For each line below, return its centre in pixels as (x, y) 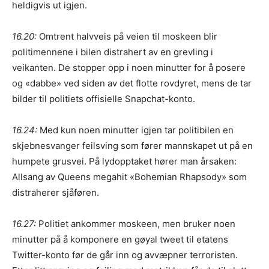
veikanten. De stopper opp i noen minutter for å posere (129, 67)
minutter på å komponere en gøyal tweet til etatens (120, 239)
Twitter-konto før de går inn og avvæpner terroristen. (125, 255)
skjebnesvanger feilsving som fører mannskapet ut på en (132, 145)
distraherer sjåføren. (56, 192)
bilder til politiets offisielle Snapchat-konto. (104, 98)
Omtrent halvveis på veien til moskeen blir (127, 36)
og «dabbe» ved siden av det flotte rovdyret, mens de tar (132, 83)
